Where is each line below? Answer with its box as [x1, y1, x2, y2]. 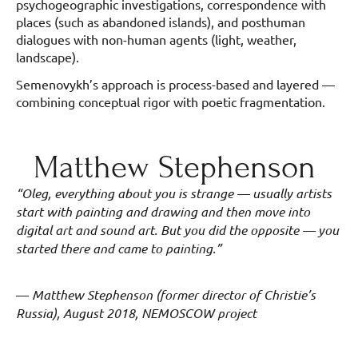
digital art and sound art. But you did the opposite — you [16, 221, 339, 239]
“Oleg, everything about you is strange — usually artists [16, 185, 332, 202]
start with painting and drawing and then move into [16, 203, 310, 221]
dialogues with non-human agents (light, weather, [16, 31, 296, 48]
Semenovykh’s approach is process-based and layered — [16, 76, 335, 93]
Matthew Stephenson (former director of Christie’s [32, 286, 316, 304]
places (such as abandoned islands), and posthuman [16, 14, 305, 30]
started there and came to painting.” [16, 240, 221, 257]
